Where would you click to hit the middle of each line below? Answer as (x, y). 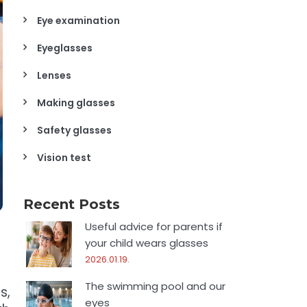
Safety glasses (75, 130)
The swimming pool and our (156, 286)
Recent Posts (72, 204)
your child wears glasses (147, 243)
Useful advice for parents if (154, 226)
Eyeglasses (65, 48)
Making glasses (76, 103)
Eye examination (79, 21)
